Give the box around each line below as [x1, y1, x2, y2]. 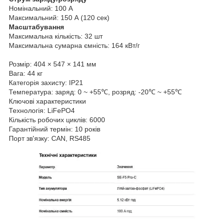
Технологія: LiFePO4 [9, 106, 75, 114]
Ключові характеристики [9, 97, 86, 105]
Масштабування [9, 22, 64, 31]
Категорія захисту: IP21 [9, 78, 83, 87]
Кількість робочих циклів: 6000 [9, 115, 105, 124]
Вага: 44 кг [9, 69, 43, 77]
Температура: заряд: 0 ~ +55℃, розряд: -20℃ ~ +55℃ [9, 88, 182, 96]
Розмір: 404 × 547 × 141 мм [9, 60, 96, 68]
